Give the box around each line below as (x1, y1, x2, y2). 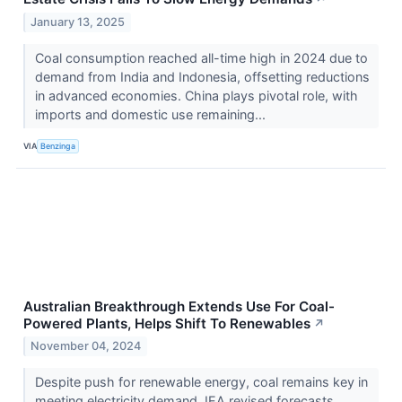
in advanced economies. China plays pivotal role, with (34, 87, 358, 103)
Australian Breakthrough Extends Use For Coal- (23, 297, 335, 315)
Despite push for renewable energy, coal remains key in (34, 374, 368, 390)
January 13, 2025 (31, 14, 126, 29)
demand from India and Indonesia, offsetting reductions (34, 68, 370, 84)
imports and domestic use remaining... (34, 106, 269, 122)
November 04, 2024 (31, 339, 142, 354)
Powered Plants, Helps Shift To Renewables (23, 314, 310, 332)
